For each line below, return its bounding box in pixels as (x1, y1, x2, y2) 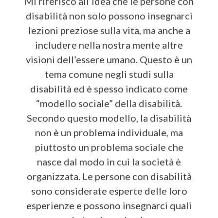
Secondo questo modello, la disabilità (27, 111, 191, 124)
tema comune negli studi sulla (44, 68, 174, 80)
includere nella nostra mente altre (35, 38, 183, 51)
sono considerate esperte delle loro (31, 184, 187, 197)
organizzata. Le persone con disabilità (26, 170, 192, 182)
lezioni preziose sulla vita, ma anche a (28, 24, 190, 36)
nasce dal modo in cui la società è (37, 155, 181, 167)
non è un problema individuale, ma (35, 126, 183, 138)
